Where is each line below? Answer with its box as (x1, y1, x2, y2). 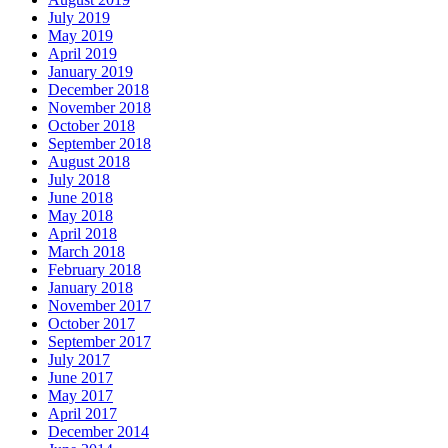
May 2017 (48, 386, 113, 404)
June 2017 (48, 368, 113, 386)
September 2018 (48, 134, 151, 152)
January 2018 (48, 278, 133, 296)
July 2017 (48, 350, 110, 368)
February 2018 (48, 260, 141, 278)
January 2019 (48, 62, 133, 80)
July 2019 (48, 8, 110, 26)
